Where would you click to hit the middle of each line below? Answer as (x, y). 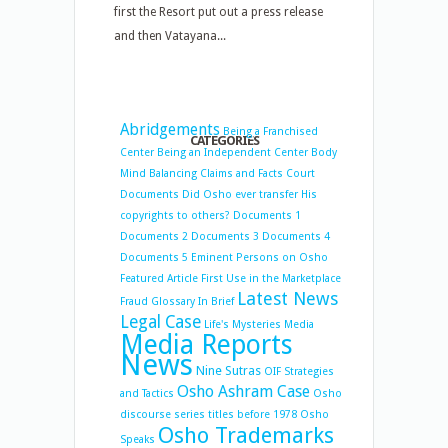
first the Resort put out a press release (218, 12)
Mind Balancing (158, 173)
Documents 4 (296, 236)
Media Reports (206, 344)
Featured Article (159, 278)
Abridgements (170, 130)
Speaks (137, 439)
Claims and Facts (241, 173)
